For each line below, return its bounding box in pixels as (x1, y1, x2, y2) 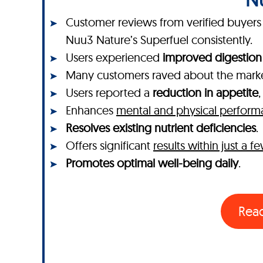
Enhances (66, 102, 116, 117)
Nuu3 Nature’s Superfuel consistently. (66, 32, 252, 47)
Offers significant (66, 137, 153, 153)
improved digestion (163, 49, 262, 65)
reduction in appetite (153, 85, 258, 100)
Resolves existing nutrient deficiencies (66, 120, 256, 135)
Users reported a (66, 85, 153, 100)
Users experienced (66, 49, 163, 65)
